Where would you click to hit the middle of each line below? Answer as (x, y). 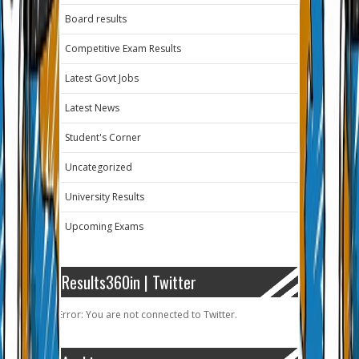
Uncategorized (99, 167)
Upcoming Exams (104, 226)
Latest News (92, 107)
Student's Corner (103, 137)
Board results (96, 18)
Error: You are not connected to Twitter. (147, 314)
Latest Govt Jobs (102, 78)
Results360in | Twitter (129, 282)
